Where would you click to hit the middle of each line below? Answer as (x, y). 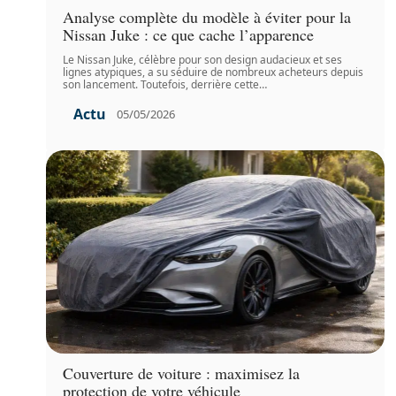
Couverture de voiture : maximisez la (182, 373)
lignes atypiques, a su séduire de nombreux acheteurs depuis (213, 72)
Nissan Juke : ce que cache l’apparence (189, 34)
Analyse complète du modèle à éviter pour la (207, 16)
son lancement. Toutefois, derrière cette (161, 84)
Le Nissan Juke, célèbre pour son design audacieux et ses (203, 59)
